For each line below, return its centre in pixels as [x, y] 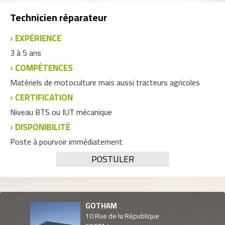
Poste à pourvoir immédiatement [66, 142]
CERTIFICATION [44, 97]
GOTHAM [101, 206]
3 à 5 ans [26, 53]
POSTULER [113, 159]
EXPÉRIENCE [38, 38]
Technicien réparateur [59, 17]
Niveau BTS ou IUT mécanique [61, 112]
